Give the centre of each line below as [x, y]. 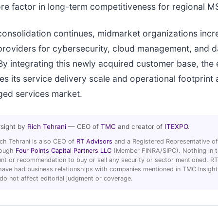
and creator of [140, 127]
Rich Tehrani [47, 127]
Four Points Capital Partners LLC [64, 150]
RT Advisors [94, 141]
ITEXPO [176, 127]
